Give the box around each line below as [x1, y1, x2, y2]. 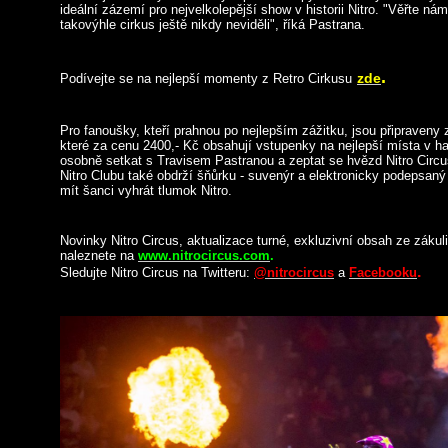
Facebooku [349, 265, 417, 280]
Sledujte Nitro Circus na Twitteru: [60, 265, 250, 280]
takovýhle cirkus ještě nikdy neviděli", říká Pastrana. [60, 17, 365, 32]
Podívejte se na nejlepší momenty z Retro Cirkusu [60, 71, 352, 86]
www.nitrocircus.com [138, 248, 270, 263]
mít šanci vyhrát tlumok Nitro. [60, 183, 232, 198]
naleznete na [60, 248, 134, 263]
